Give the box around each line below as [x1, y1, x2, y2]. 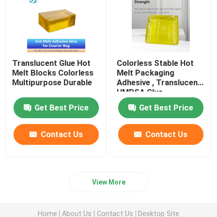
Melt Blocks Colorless [12, 67, 94, 77]
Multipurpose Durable [12, 77, 93, 87]
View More [92, 178, 125, 186]
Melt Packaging [117, 67, 175, 77]
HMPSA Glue [117, 87, 163, 97]
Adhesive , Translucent [117, 77, 201, 87]
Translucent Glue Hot [12, 58, 91, 68]
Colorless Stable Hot [117, 58, 194, 68]
